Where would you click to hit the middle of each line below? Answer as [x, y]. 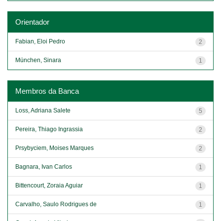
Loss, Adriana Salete [43, 110]
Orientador [32, 22]
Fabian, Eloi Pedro [40, 41]
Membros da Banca [47, 91]
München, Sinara [38, 60]
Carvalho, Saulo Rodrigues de [56, 204]
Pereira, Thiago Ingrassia [49, 129]
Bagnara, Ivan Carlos [44, 166]
